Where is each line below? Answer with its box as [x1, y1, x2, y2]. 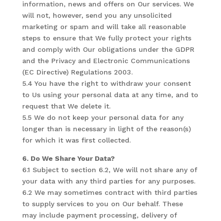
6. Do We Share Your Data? [22, 154, 115, 162]
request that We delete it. [22, 102, 110, 110]
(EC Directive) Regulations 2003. [22, 68, 133, 76]
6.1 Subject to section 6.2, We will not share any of [22, 166, 197, 174]
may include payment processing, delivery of [22, 211, 177, 219]
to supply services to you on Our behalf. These [22, 200, 183, 208]
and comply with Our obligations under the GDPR [22, 45, 194, 53]
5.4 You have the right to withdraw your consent [22, 79, 191, 87]
